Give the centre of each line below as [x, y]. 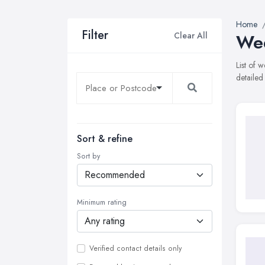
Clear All [191, 35]
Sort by [88, 156]
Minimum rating [102, 202]
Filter [95, 35]
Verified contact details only [135, 248]
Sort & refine [105, 139]
